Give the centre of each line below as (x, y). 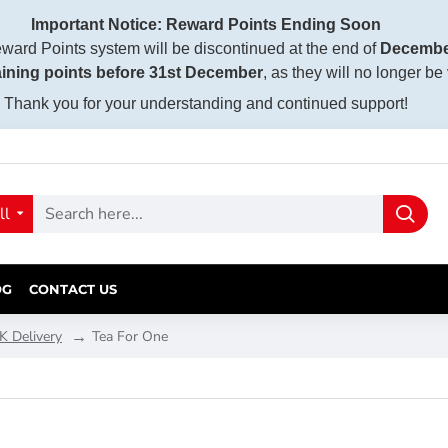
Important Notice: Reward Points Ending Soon (206, 24)
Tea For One (130, 336)
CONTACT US (73, 288)
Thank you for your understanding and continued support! (206, 103)
